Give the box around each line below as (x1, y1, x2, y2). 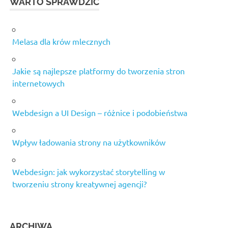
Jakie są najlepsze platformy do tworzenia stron (12, 66, 185, 76)
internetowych (12, 78, 65, 89)
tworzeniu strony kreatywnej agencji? (12, 179, 147, 189)
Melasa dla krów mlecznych (12, 36, 110, 47)
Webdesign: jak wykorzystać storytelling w (12, 166, 165, 177)
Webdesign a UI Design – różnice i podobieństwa (12, 107, 187, 118)
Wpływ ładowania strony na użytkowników (12, 137, 165, 148)
